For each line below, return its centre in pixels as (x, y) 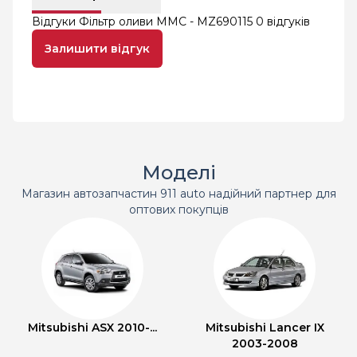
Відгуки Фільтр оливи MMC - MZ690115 (144, 22)
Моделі (178, 173)
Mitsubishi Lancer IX (265, 328)
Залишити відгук (97, 49)
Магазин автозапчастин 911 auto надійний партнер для (178, 194)
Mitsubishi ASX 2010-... (92, 328)
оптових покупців (178, 210)
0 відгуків (283, 22)
